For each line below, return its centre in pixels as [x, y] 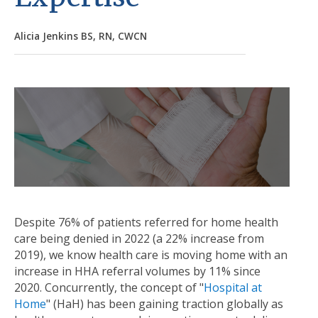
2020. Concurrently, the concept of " [109, 288]
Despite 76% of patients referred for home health [146, 223]
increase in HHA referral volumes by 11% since [137, 272]
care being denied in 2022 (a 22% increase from [139, 239]
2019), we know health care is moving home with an [151, 255]
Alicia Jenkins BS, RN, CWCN [81, 36]
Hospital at [233, 288]
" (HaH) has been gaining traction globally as [165, 304]
